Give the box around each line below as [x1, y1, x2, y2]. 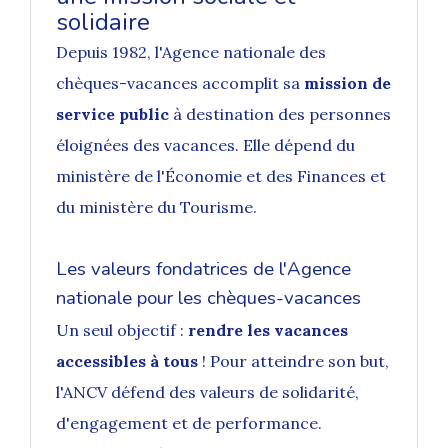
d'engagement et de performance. [56, 413, 322, 434]
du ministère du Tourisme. [56, 197, 257, 218]
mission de [304, 73, 391, 94]
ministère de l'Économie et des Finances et [56, 166, 386, 187]
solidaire [56, 6, 150, 39]
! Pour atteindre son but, [198, 351, 389, 372]
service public [56, 104, 169, 125]
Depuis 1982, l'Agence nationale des [56, 42, 326, 63]
